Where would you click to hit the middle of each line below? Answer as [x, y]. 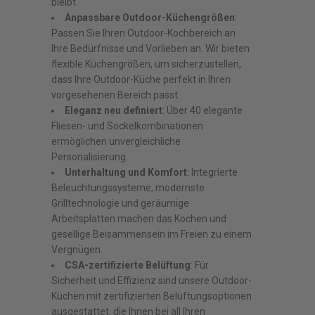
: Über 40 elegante [203, 110]
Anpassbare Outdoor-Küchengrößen [150, 18]
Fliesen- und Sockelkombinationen [128, 126]
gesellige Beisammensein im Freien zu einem [152, 234]
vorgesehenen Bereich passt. [116, 95]
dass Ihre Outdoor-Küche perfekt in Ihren [141, 79]
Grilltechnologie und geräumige [121, 203]
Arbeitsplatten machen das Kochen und [139, 219]
